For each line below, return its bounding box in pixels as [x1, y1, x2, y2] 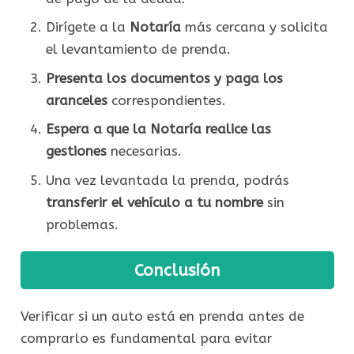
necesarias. [106, 143, 182, 160]
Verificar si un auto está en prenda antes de [20, 308, 304, 325]
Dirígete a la [45, 19, 130, 36]
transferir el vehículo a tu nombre [45, 194, 263, 210]
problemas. [45, 216, 119, 232]
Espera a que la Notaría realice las [45, 121, 271, 137]
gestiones [45, 143, 107, 160]
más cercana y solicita [180, 19, 328, 36]
